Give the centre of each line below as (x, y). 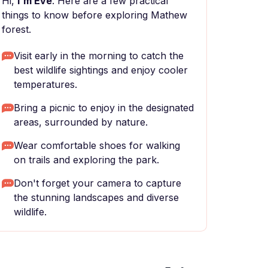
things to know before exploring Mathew (95, 15)
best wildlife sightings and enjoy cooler (101, 70)
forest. (16, 29)
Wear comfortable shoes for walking (97, 145)
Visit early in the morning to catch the (99, 56)
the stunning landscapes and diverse (96, 197)
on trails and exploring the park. (86, 160)
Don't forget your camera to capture (98, 183)
